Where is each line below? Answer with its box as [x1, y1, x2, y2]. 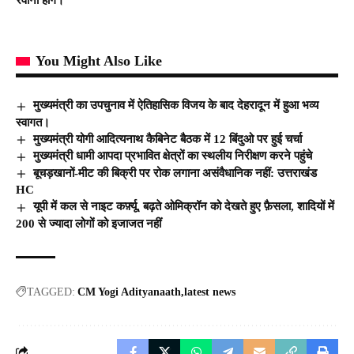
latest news [184, 285, 235, 298]
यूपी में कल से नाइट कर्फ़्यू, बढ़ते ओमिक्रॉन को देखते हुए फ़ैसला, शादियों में [33, 200, 335, 213]
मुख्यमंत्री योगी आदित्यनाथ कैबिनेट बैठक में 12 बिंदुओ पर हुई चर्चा [33, 132, 303, 145]
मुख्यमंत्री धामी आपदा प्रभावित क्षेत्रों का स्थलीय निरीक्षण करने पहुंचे [33, 149, 313, 163]
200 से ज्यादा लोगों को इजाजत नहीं [16, 217, 161, 230]
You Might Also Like [36, 52, 162, 69]
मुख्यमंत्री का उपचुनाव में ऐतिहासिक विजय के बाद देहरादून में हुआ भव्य [33, 98, 319, 111]
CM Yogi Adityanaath [77, 285, 181, 298]
